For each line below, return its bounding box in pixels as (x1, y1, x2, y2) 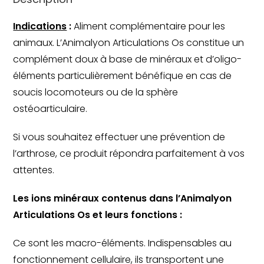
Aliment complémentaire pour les (71, 19, 226, 33)
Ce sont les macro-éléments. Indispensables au (13, 236, 232, 250)
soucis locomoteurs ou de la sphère (13, 85, 179, 99)
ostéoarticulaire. (13, 101, 88, 115)
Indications (13, 19, 67, 33)
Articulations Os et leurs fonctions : (13, 207, 183, 222)
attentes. (13, 163, 55, 177)
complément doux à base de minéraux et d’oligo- (13, 52, 242, 66)
